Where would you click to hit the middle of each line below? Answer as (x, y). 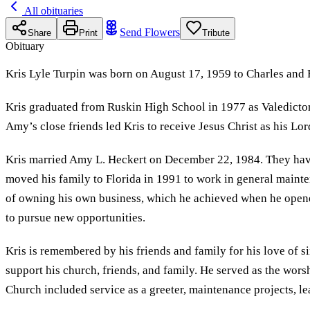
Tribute (216, 33)
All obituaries (53, 10)
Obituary (25, 46)
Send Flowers (150, 32)
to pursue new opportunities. (75, 217)
